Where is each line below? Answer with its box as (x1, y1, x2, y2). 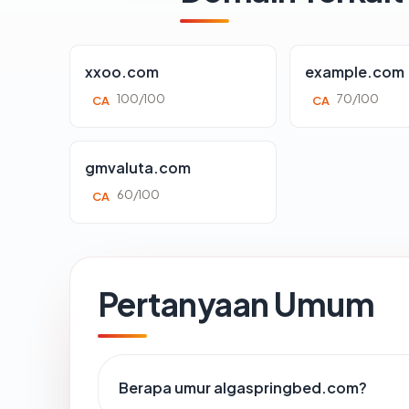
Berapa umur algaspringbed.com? (119, 377, 367, 397)
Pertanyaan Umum (98, 282, 375, 324)
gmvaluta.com (85, 157, 191, 177)
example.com (305, 61, 405, 81)
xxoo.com (85, 61, 159, 81)
